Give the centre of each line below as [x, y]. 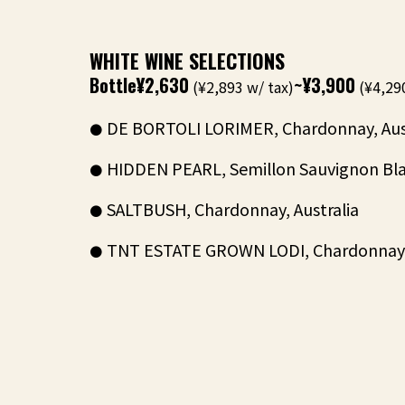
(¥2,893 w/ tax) [241, 87]
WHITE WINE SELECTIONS [187, 61]
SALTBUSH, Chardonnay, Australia [233, 209]
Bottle [113, 85]
